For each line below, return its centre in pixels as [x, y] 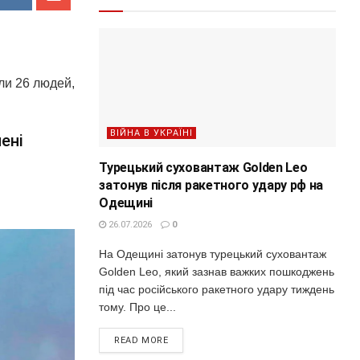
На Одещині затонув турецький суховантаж [213, 254]
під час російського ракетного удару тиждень [217, 289]
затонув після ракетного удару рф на [211, 185]
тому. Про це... [138, 307]
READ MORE [141, 340]
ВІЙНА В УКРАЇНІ [152, 133]
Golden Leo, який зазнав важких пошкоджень [217, 271]
